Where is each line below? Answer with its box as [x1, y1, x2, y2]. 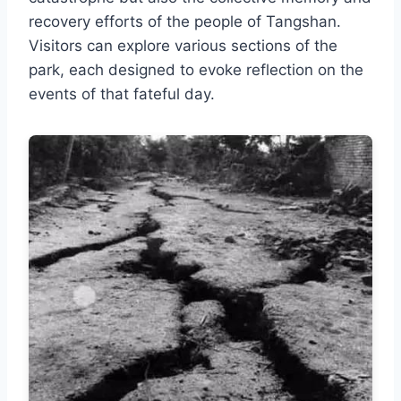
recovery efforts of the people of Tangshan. [29, 13, 341, 31]
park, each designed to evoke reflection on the [29, 61, 363, 80]
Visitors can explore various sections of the [29, 37, 337, 55]
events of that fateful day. [29, 85, 215, 104]
